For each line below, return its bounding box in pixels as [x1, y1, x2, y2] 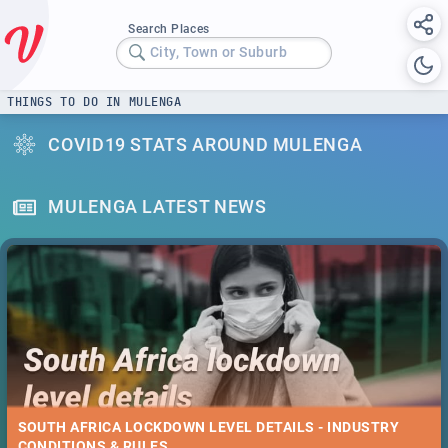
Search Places [128, 21, 210, 36]
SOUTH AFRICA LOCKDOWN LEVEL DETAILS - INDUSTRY [17, 419, 400, 436]
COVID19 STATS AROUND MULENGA [48, 133, 363, 155]
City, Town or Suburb [149, 44, 288, 61]
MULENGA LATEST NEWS [48, 196, 267, 218]
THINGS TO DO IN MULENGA [7, 95, 182, 108]
